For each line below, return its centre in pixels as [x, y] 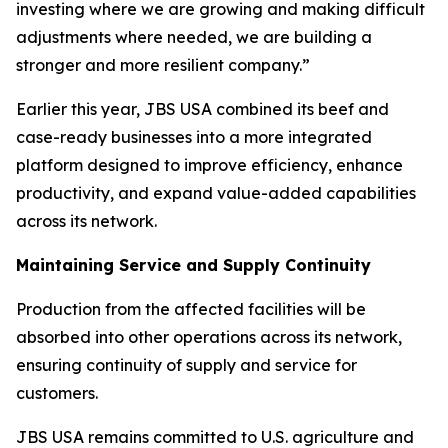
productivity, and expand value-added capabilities [216, 192]
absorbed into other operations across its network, [209, 336]
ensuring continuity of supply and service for [186, 364]
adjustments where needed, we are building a [194, 36]
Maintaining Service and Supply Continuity [193, 264]
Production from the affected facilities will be [191, 308]
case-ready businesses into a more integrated [194, 136]
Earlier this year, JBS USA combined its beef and [202, 108]
